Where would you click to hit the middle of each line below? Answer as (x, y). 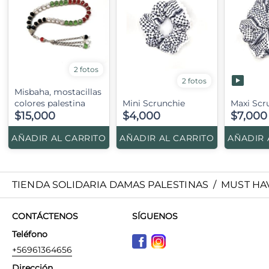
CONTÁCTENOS (45, 216)
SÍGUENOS (155, 216)
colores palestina (50, 103)
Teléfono (30, 234)
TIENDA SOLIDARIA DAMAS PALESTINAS (110, 184)
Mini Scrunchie (154, 103)
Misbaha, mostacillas (58, 92)
